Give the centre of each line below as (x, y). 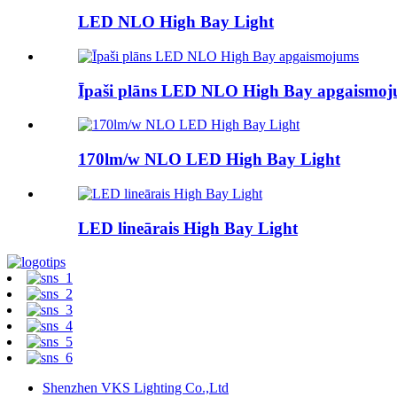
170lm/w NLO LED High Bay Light (209, 160)
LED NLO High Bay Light (176, 22)
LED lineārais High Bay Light (188, 228)
